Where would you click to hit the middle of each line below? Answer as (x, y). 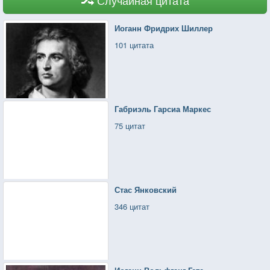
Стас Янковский (146, 189)
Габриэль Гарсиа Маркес (163, 108)
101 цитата (134, 45)
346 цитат (132, 206)
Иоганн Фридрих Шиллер (164, 28)
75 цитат (130, 125)
